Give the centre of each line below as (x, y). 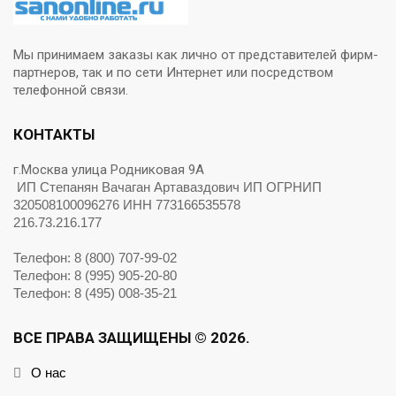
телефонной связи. (71, 91)
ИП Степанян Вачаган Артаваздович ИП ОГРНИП (169, 187)
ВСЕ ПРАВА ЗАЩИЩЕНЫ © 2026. (132, 338)
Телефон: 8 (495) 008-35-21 (95, 293)
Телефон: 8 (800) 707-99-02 (95, 258)
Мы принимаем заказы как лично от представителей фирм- (196, 55)
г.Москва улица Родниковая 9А (112, 170)
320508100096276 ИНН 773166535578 (127, 205)
